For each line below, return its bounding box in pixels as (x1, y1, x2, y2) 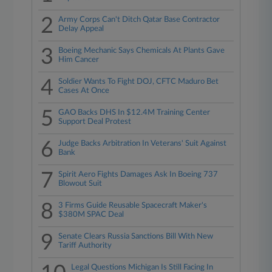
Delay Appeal (58, 25, 104, 33)
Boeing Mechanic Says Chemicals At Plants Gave (58, 47, 225, 55)
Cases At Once (58, 87, 110, 95)
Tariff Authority (58, 242, 112, 250)
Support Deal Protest (58, 118, 132, 126)
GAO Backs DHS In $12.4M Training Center (58, 109, 211, 117)
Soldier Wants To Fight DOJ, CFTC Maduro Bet (58, 78, 219, 86)
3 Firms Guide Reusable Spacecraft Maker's (58, 202, 208, 209)
